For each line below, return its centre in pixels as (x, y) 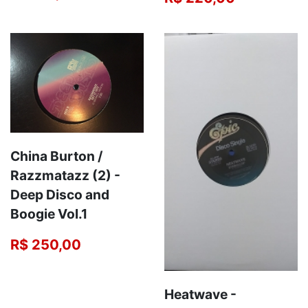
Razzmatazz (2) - (65, 175)
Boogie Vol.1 (49, 213)
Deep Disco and (60, 194)
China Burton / (56, 156)
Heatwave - (200, 294)
